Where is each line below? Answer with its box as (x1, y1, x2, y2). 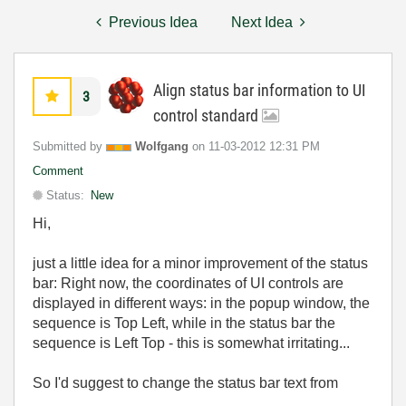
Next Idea (231, 14, 293, 30)
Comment (33, 164, 83, 178)
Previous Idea (109, 14, 198, 30)
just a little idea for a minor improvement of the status (33, 256, 368, 271)
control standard (153, 106, 262, 125)
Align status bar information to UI (153, 81, 366, 100)
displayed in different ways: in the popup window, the (33, 295, 370, 311)
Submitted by (33, 140, 102, 153)
